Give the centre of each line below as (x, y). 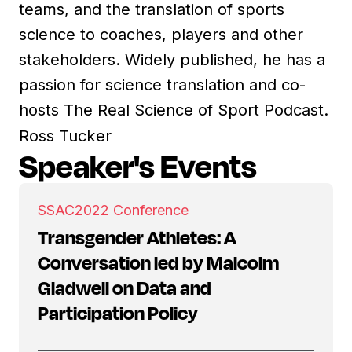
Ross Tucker (65, 136)
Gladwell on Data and (125, 288)
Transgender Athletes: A (137, 237)
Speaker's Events (138, 165)
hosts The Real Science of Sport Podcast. (174, 110)
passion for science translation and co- (162, 84)
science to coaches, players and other (161, 34)
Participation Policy (118, 313)
